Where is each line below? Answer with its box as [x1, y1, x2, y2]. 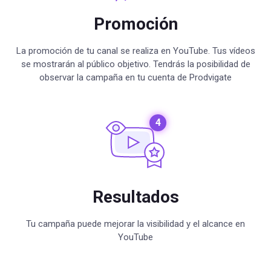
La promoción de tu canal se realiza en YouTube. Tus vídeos [16, 45, 255, 56]
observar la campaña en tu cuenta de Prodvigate [39, 72, 232, 83]
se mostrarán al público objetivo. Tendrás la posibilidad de [21, 59, 250, 70]
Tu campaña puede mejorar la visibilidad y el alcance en [26, 218, 245, 229]
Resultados [92, 187, 179, 207]
